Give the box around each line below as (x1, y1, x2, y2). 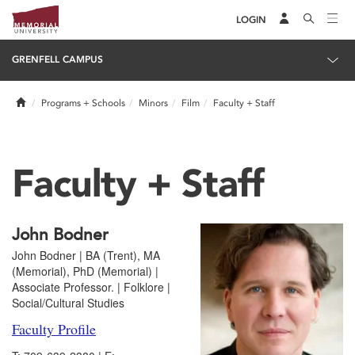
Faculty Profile (12, 319, 96, 338)
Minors (139, 97, 168, 109)
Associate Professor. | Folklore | (12, 279, 170, 295)
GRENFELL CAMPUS (12, 54, 103, 65)
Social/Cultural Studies (12, 295, 124, 311)
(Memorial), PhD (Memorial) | (12, 263, 158, 279)
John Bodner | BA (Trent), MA (12, 247, 160, 263)
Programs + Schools (41, 97, 125, 109)
